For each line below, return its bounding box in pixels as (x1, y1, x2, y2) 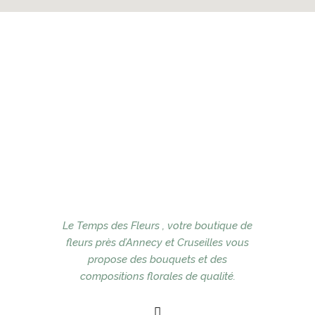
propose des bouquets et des (88, 252, 227, 266)
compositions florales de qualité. (79, 269, 236, 283)
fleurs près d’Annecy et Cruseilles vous (66, 236, 249, 249)
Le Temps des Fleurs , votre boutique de (63, 219, 252, 232)
